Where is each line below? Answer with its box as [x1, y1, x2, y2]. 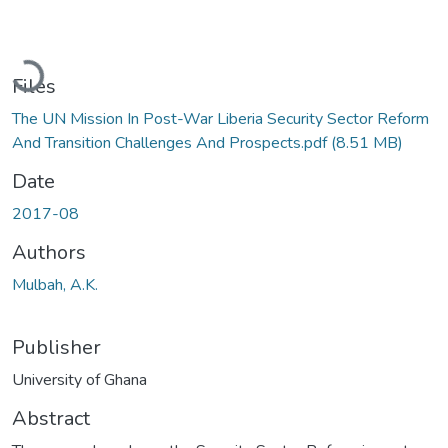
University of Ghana [12, 368, 147, 391]
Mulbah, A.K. [12, 273, 98, 296]
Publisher [12, 333, 101, 361]
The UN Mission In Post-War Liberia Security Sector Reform [12, 107, 429, 130]
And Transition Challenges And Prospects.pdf [12, 131, 331, 154]
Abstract [12, 404, 90, 432]
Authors [12, 238, 86, 266]
